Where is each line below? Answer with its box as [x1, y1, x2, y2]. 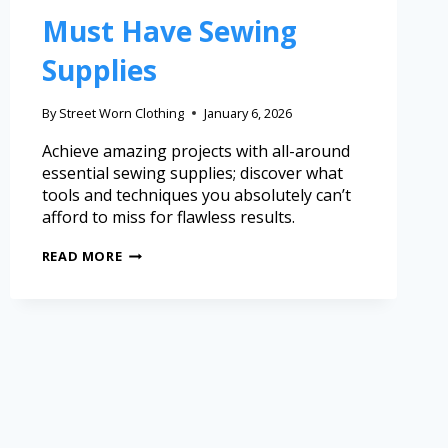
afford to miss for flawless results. [41, 206, 295, 229]
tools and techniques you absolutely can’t [41, 184, 351, 207]
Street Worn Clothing [58, 104, 184, 123]
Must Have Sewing [41, 11, 297, 50]
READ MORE [41, 247, 123, 266]
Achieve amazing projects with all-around [41, 140, 350, 163]
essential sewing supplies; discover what [41, 162, 343, 185]
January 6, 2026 [203, 104, 292, 123]
